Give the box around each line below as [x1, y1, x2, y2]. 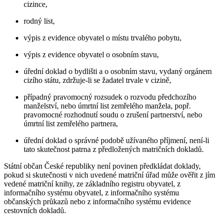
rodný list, [24, 17, 55, 26]
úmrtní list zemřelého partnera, [24, 119, 118, 128]
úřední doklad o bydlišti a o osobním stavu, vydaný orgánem [24, 67, 212, 76]
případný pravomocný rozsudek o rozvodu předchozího [24, 93, 196, 102]
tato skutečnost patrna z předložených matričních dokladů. [24, 145, 204, 154]
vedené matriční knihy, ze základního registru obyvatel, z [4, 180, 181, 188]
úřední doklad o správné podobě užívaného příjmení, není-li [24, 136, 209, 145]
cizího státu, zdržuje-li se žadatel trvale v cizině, [24, 76, 171, 85]
